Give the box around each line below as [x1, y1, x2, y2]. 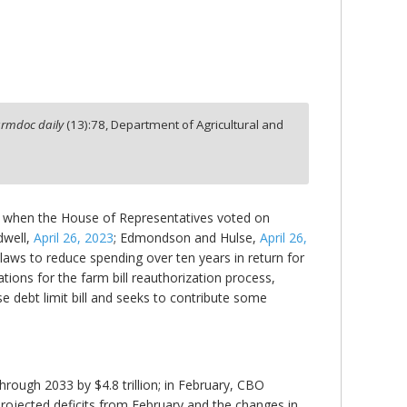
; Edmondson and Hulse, [114, 229, 260, 247]
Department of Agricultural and [111, 115, 284, 133]
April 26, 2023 [34, 229, 114, 247]
